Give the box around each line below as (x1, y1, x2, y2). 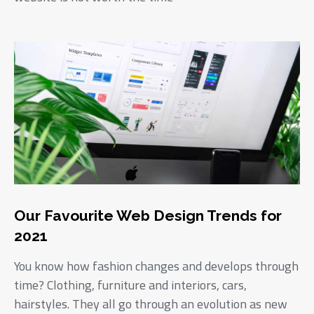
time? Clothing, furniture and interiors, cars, (14, 273, 247, 296)
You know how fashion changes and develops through (14, 254, 299, 278)
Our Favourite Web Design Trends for (14, 206, 282, 224)
